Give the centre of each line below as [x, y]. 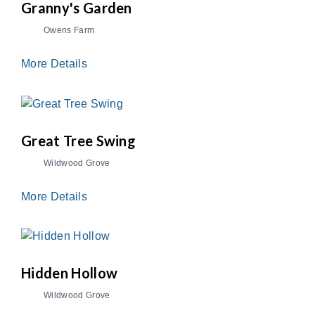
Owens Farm [69, 30]
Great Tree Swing [79, 140]
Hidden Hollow [70, 273]
